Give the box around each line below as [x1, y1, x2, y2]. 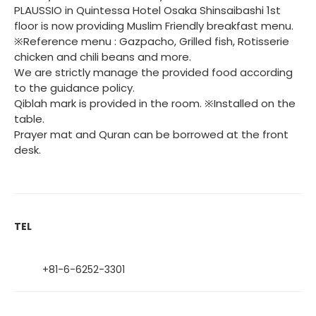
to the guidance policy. [14, 80, 135, 96]
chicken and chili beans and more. [14, 49, 191, 65]
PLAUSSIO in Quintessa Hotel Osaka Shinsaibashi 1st [14, 3, 281, 18]
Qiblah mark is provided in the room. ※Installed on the [14, 96, 296, 111]
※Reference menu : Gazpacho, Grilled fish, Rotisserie [14, 34, 289, 49]
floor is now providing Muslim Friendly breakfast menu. [14, 18, 293, 34]
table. [14, 111, 44, 127]
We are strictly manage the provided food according [14, 65, 293, 80]
